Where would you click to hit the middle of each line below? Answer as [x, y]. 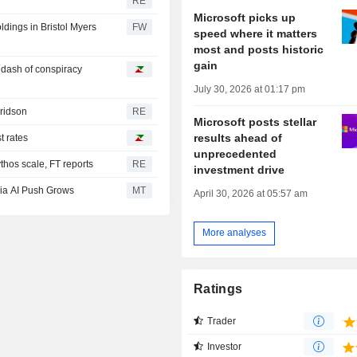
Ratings [218, 288]
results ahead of [238, 137]
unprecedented [235, 153]
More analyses [235, 233]
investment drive [239, 169]
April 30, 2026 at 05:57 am [251, 193]
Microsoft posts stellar [255, 122]
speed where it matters [256, 33]
